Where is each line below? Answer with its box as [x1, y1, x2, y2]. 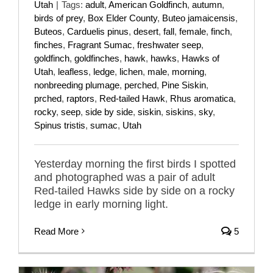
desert [133, 26, 158, 37]
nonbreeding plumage [34, 79, 119, 90]
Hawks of [182, 52, 219, 63]
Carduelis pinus [67, 26, 129, 37]
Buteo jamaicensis [162, 12, 235, 23]
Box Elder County [88, 12, 157, 23]
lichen [119, 66, 143, 77]
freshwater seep [137, 39, 201, 50]
